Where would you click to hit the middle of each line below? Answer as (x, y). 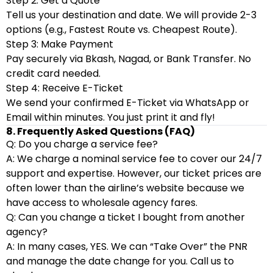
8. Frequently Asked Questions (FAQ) (101, 131)
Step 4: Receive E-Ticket (65, 88)
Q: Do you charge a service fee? (82, 144)
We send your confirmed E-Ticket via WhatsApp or (128, 103)
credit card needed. (53, 73)
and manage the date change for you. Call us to (120, 261)
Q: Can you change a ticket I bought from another (126, 217)
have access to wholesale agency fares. (102, 203)
